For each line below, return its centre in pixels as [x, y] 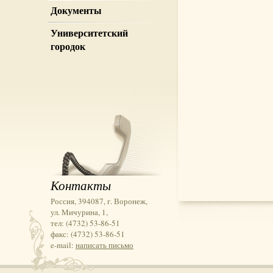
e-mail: [63, 245]
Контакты [81, 185]
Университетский [89, 33]
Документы [76, 10]
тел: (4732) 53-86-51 [85, 223]
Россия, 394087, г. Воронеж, [99, 201]
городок [68, 46]
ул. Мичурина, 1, [79, 212]
